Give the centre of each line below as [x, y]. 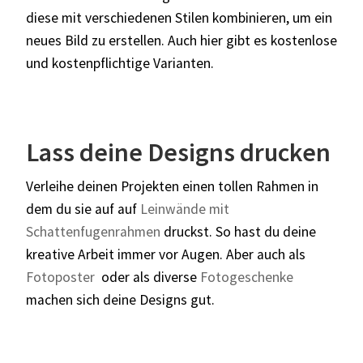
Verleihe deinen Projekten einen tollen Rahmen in [172, 186]
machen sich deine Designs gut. [124, 299]
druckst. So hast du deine [238, 231]
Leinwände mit [185, 209]
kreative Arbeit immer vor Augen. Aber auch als [166, 254]
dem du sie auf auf [83, 209]
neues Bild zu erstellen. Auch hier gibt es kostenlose [181, 40]
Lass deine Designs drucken [178, 152]
